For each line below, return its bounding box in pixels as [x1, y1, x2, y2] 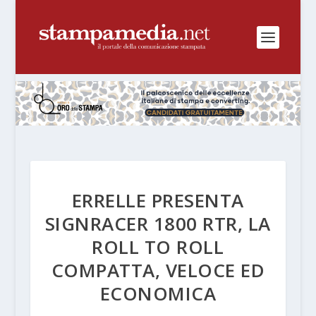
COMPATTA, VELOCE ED [51, 257, 265, 283]
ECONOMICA [99, 280, 217, 306]
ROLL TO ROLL [92, 233, 224, 260]
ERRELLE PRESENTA [71, 187, 244, 213]
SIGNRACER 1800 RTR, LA [44, 210, 271, 236]
